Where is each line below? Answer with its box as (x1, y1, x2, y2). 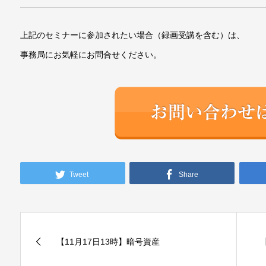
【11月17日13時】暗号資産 (56, 237, 160, 247)
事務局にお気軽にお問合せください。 (20, 49, 162, 59)
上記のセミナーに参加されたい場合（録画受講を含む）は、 (20, 30, 245, 40)
